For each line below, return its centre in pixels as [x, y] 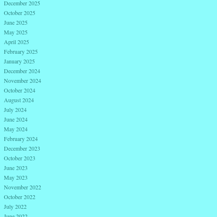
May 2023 [16, 177]
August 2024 [19, 100]
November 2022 [23, 187]
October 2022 [20, 196]
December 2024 [22, 70]
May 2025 [16, 32]
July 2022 [15, 206]
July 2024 [15, 109]
